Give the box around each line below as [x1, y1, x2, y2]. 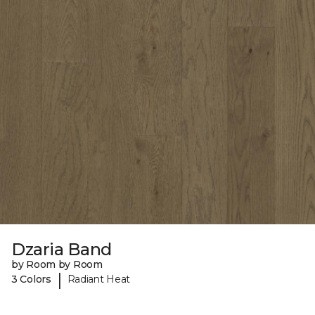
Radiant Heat [67, 273, 131, 286]
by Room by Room [11, 257, 103, 271]
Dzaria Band [11, 238, 112, 259]
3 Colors [11, 273, 51, 286]
